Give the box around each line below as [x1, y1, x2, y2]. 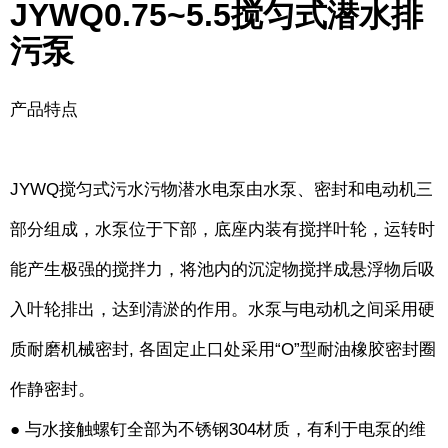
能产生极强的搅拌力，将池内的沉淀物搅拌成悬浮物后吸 [10, 260, 435, 280]
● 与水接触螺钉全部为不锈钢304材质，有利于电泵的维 [10, 420, 426, 440]
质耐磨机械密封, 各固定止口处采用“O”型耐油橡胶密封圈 [10, 340, 436, 360]
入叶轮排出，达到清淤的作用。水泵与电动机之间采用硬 [10, 300, 435, 320]
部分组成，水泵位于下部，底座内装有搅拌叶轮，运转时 [10, 220, 435, 240]
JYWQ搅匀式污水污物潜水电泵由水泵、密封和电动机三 [10, 180, 433, 200]
